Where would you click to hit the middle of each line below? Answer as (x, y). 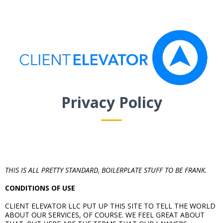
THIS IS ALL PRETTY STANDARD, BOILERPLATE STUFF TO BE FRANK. (106, 170)
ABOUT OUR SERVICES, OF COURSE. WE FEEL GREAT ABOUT (105, 215)
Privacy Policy (111, 102)
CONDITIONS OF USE (40, 188)
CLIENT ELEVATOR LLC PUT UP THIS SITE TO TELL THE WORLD (110, 206)
